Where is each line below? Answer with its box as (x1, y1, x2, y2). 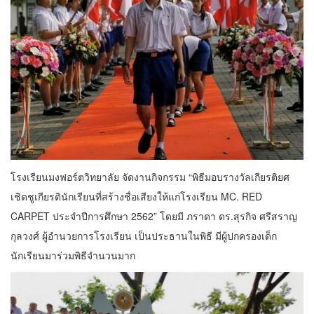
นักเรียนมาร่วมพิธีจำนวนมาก (11, 247, 135, 262)
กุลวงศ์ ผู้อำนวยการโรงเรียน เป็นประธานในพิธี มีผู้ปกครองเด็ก (11, 228, 277, 243)
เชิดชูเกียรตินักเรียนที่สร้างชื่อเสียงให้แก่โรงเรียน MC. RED (11, 189, 262, 203)
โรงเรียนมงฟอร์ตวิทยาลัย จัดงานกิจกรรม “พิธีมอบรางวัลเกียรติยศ (11, 169, 289, 184)
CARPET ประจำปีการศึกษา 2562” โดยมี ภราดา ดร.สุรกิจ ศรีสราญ (11, 208, 297, 223)
